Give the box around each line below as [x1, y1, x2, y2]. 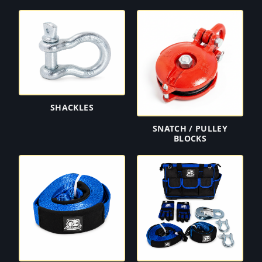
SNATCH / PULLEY [152, 123, 228, 134]
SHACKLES [50, 102, 94, 113]
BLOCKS [173, 133, 207, 144]
